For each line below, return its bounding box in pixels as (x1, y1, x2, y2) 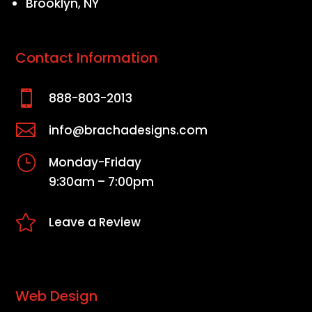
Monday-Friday (48, 154, 141, 171)
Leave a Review (48, 214, 141, 231)
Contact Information (15, 48, 158, 68)
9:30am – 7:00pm (48, 173, 154, 191)
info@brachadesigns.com (48, 122, 208, 139)
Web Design (15, 286, 98, 306)
